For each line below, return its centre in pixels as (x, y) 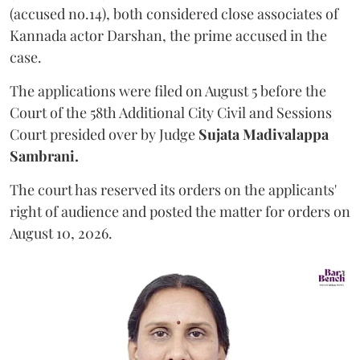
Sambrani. (44, 156)
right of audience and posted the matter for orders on (180, 212)
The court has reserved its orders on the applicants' (173, 190)
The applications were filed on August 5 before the (168, 91)
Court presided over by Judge (104, 135)
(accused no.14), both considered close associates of (174, 14)
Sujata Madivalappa (264, 135)
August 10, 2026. (61, 233)
